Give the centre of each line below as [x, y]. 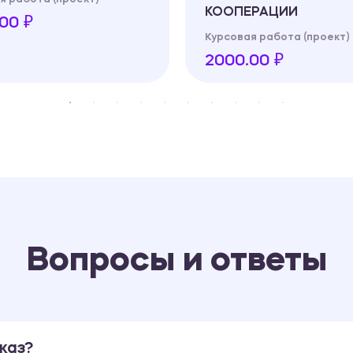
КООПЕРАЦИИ [251, 12]
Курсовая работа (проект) [277, 37]
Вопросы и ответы [176, 261]
